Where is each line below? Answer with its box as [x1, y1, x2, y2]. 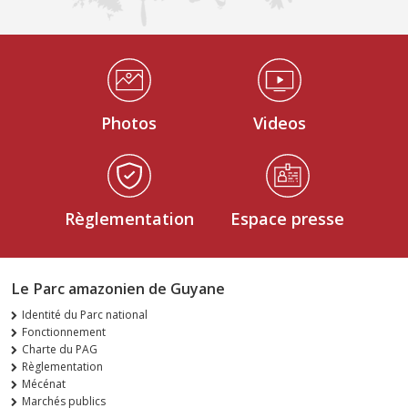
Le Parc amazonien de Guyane [11, 278, 225, 299]
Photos [101, 111, 157, 134]
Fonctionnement [22, 323, 106, 340]
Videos [252, 111, 306, 134]
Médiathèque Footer [10, 56, 131, 74]
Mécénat [22, 375, 66, 392]
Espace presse [229, 207, 344, 229]
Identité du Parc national [22, 306, 148, 322]
